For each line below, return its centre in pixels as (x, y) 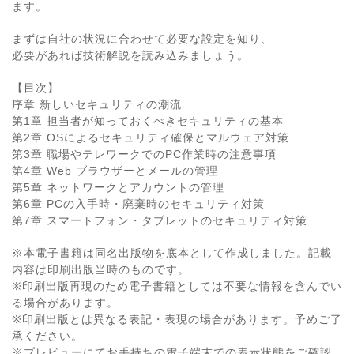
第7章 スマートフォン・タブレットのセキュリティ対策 (160, 221)
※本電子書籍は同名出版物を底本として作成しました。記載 (172, 253)
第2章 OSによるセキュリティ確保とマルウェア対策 (151, 138)
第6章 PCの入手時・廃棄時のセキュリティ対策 (138, 204)
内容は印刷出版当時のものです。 (101, 270)
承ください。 (47, 336)
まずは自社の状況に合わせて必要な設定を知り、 (142, 39)
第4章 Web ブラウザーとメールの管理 (115, 171)
